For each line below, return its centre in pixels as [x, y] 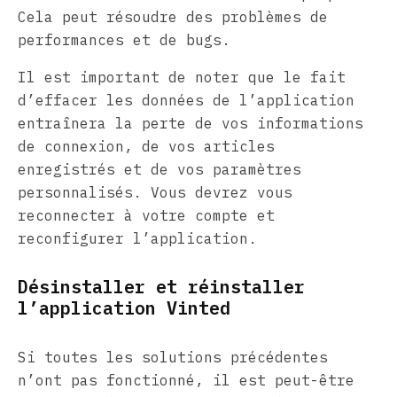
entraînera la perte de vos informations [191, 123]
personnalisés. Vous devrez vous [155, 192]
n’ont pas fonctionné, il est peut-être [186, 380]
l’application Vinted [124, 307]
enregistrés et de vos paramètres [160, 169]
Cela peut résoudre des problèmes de [173, 16]
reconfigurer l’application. [137, 238]
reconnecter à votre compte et [146, 215]
